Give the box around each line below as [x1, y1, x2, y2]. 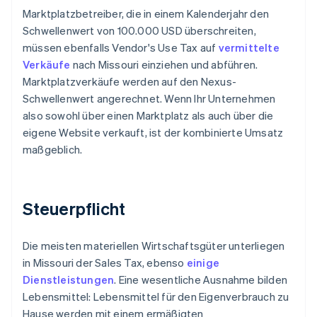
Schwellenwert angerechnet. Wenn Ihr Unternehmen [23, 91, 276, 106]
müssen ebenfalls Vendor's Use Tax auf [23, 40, 219, 55]
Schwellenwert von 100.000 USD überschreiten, [23, 23, 256, 38]
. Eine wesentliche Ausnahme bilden [114, 272, 288, 287]
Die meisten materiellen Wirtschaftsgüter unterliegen [23, 238, 285, 253]
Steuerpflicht [23, 197, 126, 220]
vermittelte [218, 40, 279, 55]
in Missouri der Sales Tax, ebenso [23, 255, 187, 270]
